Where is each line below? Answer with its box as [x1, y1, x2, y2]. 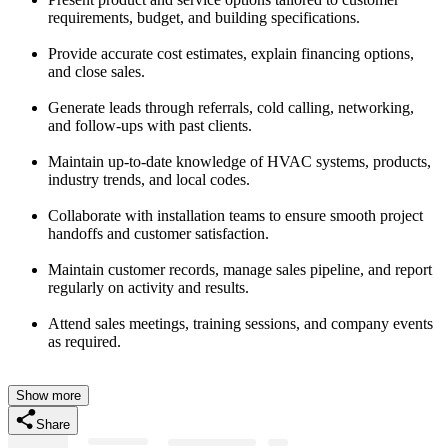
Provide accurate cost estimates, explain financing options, [48, 44, 414, 62]
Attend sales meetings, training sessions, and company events [48, 314, 433, 332]
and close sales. [48, 62, 145, 80]
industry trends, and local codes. [48, 170, 250, 188]
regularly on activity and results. [48, 278, 249, 296]
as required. [48, 332, 121, 350]
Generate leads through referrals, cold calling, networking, [48, 98, 414, 116]
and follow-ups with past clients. [48, 116, 252, 134]
